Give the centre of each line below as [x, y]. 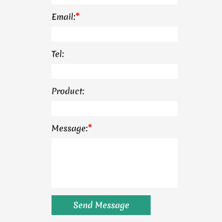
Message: [70, 128]
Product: [68, 91]
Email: [63, 17]
